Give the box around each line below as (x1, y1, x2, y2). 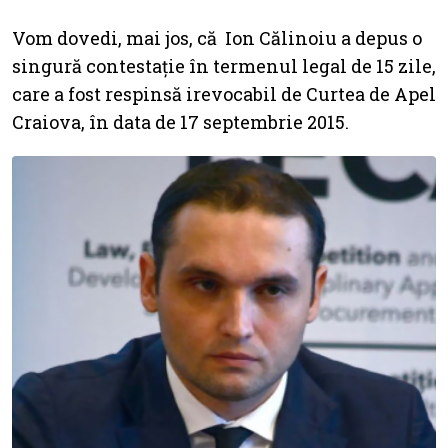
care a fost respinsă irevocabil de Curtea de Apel (12, 81, 436, 106)
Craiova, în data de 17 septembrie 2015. (12, 109, 349, 134)
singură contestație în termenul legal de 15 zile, (12, 53, 436, 78)
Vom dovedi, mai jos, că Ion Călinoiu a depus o (12, 25, 422, 50)
